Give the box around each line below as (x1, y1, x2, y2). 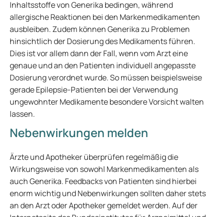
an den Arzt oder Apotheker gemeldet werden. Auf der (10, 200, 198, 211)
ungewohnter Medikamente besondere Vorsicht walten (10, 96, 204, 107)
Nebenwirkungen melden (10, 124, 148, 140)
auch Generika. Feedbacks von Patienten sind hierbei (10, 176, 197, 186)
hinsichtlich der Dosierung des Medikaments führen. (10, 36, 195, 46)
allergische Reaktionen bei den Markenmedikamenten (10, 12, 200, 22)
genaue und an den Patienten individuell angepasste (10, 60, 196, 71)
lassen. (10, 108, 35, 119)
